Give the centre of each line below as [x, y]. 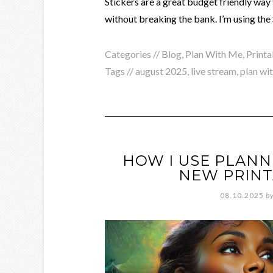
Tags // [120, 71]
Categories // [133, 54]
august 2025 [161, 71]
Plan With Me [214, 54]
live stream [214, 71]
